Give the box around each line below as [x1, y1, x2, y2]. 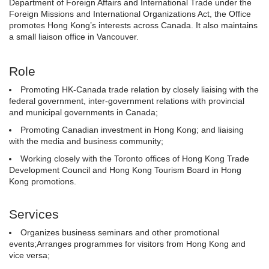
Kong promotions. [9, 177, 76, 186]
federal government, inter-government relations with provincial [9, 96, 244, 106]
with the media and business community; [9, 136, 163, 146]
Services [9, 207, 59, 221]
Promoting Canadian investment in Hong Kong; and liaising [20, 125, 244, 134]
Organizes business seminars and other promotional [20, 228, 219, 237]
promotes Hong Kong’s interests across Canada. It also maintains [9, 20, 258, 30]
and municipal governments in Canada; [9, 107, 158, 117]
